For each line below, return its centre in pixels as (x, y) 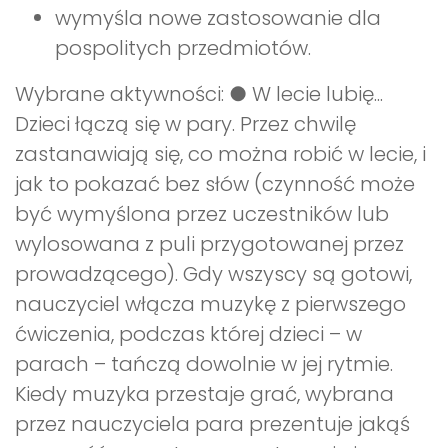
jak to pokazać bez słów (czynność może (215, 184)
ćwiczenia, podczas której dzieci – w (188, 334)
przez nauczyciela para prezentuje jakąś (212, 424)
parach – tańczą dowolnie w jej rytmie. (204, 364)
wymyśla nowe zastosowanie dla (218, 18)
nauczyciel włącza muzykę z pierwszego (210, 304)
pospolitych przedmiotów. (183, 48)
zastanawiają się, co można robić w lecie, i (220, 154)
